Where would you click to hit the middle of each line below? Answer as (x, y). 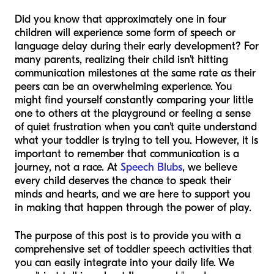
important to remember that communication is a (127, 154)
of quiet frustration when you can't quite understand (136, 127)
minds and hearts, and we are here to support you (132, 194)
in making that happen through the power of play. (133, 208)
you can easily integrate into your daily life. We (124, 263)
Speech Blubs (151, 168)
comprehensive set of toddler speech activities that (133, 250)
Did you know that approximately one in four (120, 20)
